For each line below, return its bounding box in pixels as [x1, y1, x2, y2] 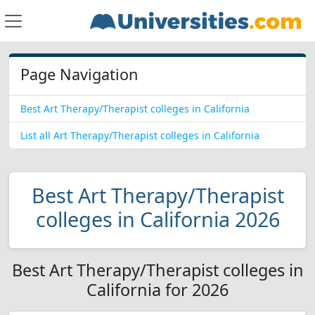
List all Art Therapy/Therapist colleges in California [20, 129, 259, 142]
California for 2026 [86, 278, 229, 301]
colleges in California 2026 [35, 205, 280, 233]
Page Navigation [20, 64, 138, 84]
